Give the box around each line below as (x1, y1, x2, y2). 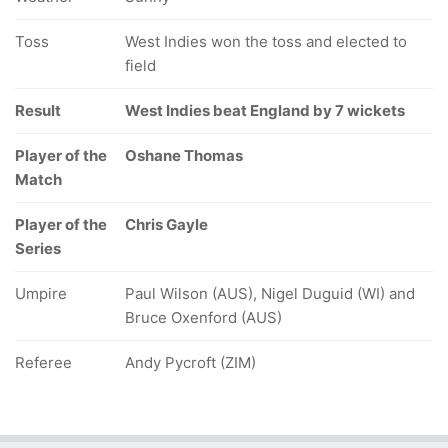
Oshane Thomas (125, 146, 243, 165)
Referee (15, 353, 72, 372)
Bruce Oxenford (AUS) (125, 308, 282, 327)
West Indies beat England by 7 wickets (125, 101, 405, 120)
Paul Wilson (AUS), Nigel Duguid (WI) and (125, 284, 415, 303)
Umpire (15, 284, 67, 303)
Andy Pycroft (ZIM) (125, 353, 256, 372)
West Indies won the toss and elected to (125, 32, 407, 51)
